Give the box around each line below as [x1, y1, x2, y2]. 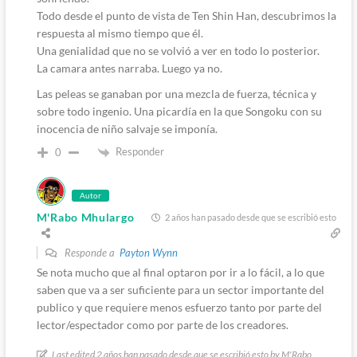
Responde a [61, 245, 120, 259]
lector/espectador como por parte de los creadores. [36, 317, 288, 331]
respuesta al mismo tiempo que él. [36, 25, 203, 40]
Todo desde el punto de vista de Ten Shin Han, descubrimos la [36, 8, 336, 22]
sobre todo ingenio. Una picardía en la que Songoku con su [36, 104, 322, 118]
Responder [115, 144, 164, 158]
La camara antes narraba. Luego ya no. [36, 61, 222, 75]
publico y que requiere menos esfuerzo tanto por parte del [36, 300, 322, 314]
